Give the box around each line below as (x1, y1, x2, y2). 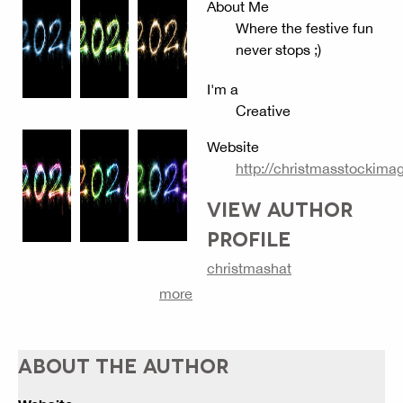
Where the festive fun (235, 19, 373, 36)
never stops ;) (235, 40, 321, 58)
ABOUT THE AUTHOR (18, 352, 229, 376)
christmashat (206, 259, 291, 276)
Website (206, 138, 259, 155)
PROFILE (206, 225, 291, 249)
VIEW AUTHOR (206, 195, 354, 219)
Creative (235, 102, 291, 119)
